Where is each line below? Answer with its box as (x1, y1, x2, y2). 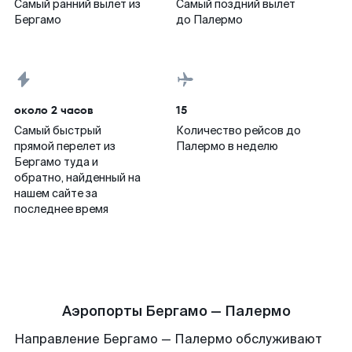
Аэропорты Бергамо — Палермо (61, 302, 291, 321)
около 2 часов (14, 102, 93, 118)
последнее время (14, 202, 108, 216)
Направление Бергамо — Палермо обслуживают (14, 331, 322, 347)
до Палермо (176, 13, 243, 27)
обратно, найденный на (14, 170, 141, 185)
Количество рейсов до (176, 123, 301, 137)
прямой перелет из (14, 139, 115, 153)
